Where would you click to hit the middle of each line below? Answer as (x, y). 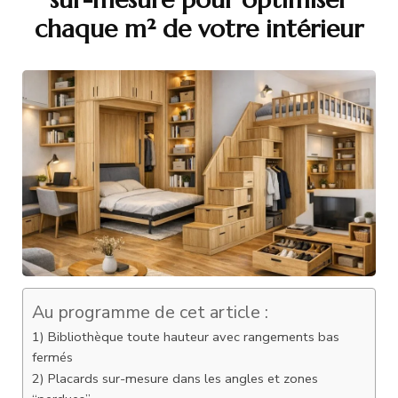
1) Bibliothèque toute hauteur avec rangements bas (186, 337)
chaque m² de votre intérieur (199, 29)
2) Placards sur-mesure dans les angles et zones (175, 379)
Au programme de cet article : (150, 312)
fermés (52, 358)
